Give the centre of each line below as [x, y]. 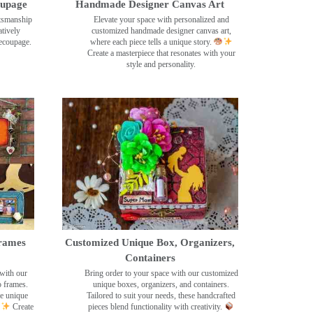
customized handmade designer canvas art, [161, 30]
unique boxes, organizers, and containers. [161, 284]
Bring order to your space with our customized [161, 273]
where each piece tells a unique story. [152, 42]
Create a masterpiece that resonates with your [161, 53]
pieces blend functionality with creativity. [156, 306]
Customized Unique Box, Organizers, [150, 242]
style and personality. [161, 64]
